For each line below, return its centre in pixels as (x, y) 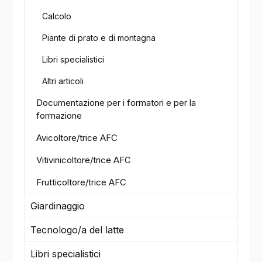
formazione (59, 116)
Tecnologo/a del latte (77, 230)
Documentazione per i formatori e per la (116, 103)
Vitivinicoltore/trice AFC (84, 160)
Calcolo (57, 16)
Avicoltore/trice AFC (77, 138)
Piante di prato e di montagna (99, 38)
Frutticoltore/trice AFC (81, 182)
